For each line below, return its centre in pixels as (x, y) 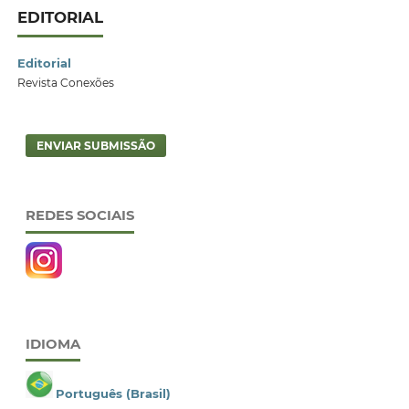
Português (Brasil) (113, 393)
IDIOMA (52, 344)
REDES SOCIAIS (79, 216)
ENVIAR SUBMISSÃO (95, 145)
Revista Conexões (65, 83)
